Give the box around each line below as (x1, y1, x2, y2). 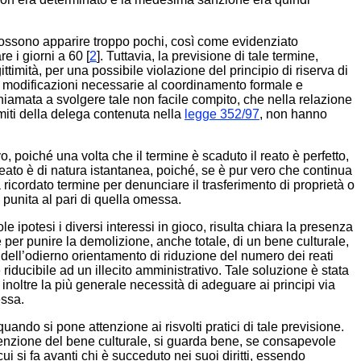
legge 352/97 (185, 107, 259, 121)
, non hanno (259, 107, 327, 121)
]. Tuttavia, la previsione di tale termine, (97, 49, 318, 63)
